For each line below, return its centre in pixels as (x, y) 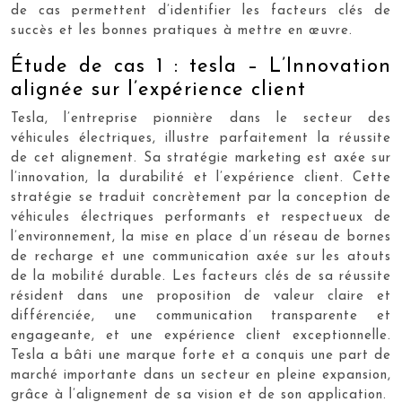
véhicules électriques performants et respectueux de (201, 218)
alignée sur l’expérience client (158, 90)
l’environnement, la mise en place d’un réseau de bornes (201, 237)
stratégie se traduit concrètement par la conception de (201, 198)
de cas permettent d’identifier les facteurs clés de (201, 11)
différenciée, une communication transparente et (201, 316)
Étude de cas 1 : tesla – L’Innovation (201, 67)
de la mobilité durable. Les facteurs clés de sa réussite (201, 277)
